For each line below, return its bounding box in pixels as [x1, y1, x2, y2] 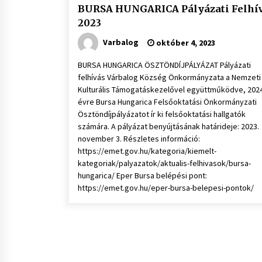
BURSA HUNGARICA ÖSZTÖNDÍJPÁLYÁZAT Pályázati [78, 60, 251, 70]
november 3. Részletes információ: [78, 133, 200, 144]
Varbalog [103, 36, 139, 47]
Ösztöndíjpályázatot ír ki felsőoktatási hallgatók [78, 109, 246, 119]
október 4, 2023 [154, 37, 215, 48]
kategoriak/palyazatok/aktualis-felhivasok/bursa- [78, 158, 251, 168]
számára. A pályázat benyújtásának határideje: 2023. [78, 121, 259, 132]
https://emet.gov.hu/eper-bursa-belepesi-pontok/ [78, 182, 254, 193]
